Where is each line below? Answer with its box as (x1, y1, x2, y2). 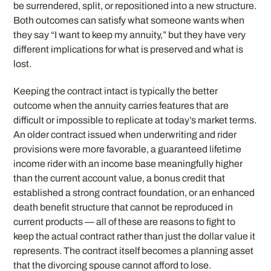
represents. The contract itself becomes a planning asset (13, 245, 254, 256)
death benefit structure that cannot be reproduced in (13, 201, 233, 212)
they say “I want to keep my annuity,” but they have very (13, 30, 246, 40)
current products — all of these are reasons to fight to (13, 216, 236, 227)
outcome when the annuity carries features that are (13, 100, 229, 111)
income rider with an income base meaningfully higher (13, 158, 243, 169)
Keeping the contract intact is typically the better (13, 85, 218, 96)
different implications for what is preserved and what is (13, 44, 244, 54)
